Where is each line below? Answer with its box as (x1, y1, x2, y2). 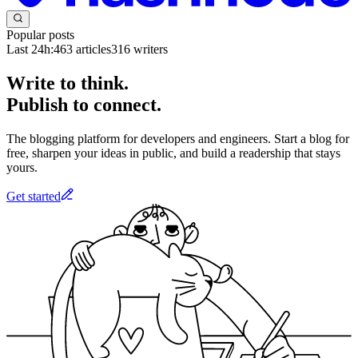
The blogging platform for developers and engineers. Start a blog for (6, 131, 349, 145)
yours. (6, 160, 38, 174)
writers (130, 42, 168, 57)
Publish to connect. (6, 94, 161, 116)
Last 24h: (6, 42, 54, 57)
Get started (6, 189, 61, 203)
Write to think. (6, 73, 129, 94)
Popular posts (6, 28, 74, 42)
